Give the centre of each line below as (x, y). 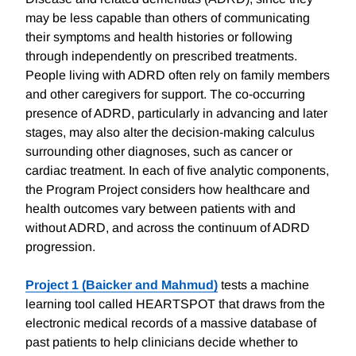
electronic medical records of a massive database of (171, 323)
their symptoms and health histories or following (159, 37)
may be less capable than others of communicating (168, 18)
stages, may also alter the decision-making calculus (170, 133)
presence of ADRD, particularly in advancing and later (176, 114)
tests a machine (263, 285)
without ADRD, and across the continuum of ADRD (168, 228)
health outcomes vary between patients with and (161, 209)
